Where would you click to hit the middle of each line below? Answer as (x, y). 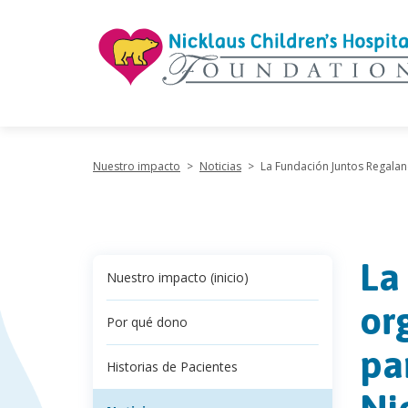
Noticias (220, 166)
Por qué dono (147, 322)
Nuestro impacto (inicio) (178, 277)
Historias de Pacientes (172, 367)
